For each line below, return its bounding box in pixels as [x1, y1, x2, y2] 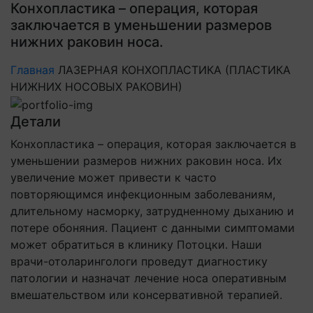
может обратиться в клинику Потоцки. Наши [10, 237, 262, 252]
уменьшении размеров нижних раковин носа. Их [10, 153, 282, 168]
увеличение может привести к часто [10, 170, 217, 184]
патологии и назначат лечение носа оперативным [10, 270, 286, 285]
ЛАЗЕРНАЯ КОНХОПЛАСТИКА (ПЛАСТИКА [58, 63, 291, 77]
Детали [10, 112, 61, 130]
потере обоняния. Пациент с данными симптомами [10, 220, 295, 235]
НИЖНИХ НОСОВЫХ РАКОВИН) [10, 80, 182, 94]
